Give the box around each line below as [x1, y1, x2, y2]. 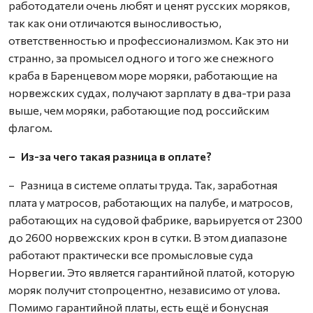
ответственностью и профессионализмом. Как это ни [8, 34, 289, 47]
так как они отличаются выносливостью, [8, 16, 221, 29]
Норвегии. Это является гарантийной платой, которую [8, 265, 295, 279]
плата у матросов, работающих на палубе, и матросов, [8, 196, 293, 209]
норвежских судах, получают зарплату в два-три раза [8, 86, 291, 99]
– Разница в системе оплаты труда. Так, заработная [8, 178, 277, 191]
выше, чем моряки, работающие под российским [8, 103, 269, 117]
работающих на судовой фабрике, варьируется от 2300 [8, 213, 303, 226]
